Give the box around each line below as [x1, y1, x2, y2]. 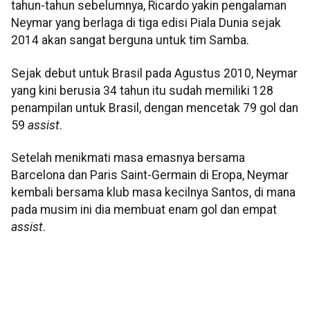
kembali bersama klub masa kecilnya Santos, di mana [11, 185, 295, 200]
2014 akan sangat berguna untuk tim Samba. [11, 33, 249, 48]
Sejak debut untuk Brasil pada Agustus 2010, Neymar [11, 66, 298, 80]
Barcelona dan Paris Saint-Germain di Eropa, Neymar [11, 168, 289, 183]
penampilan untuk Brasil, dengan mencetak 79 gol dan [11, 100, 298, 115]
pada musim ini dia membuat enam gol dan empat [11, 203, 277, 217]
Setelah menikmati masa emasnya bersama [11, 151, 245, 165]
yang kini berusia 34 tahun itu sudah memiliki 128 [11, 83, 273, 98]
